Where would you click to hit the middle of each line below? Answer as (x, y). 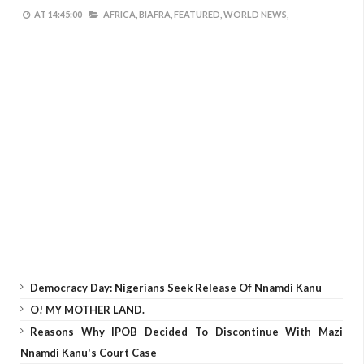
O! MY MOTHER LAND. (87, 310)
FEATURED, (198, 14)
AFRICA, (120, 14)
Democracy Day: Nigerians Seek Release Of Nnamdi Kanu (176, 288)
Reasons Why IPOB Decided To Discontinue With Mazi (186, 331)
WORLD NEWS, (256, 14)
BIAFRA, (156, 14)
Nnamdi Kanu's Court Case (89, 353)
